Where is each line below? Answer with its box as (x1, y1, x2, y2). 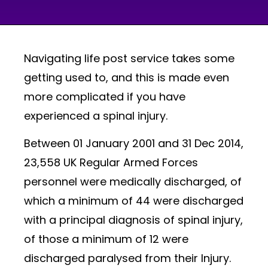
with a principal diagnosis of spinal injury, (24, 212, 243, 228)
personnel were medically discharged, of (24, 174, 242, 190)
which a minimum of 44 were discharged (24, 193, 243, 209)
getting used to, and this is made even (24, 69, 229, 85)
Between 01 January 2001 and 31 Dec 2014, (24, 136, 243, 151)
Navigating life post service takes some (24, 50, 234, 66)
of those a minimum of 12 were (24, 232, 188, 247)
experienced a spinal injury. (24, 108, 167, 123)
